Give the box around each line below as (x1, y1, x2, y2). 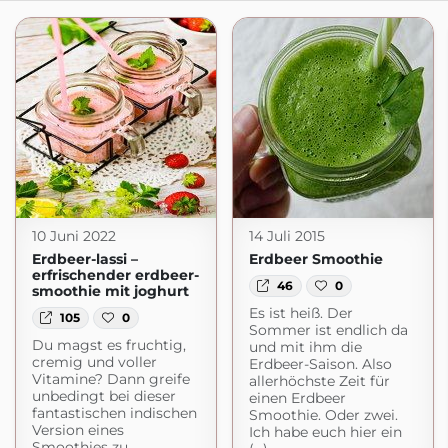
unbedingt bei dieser (31, 387, 176, 406)
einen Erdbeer (248, 389, 346, 408)
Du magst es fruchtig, (31, 336, 186, 355)
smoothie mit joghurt (31, 282, 189, 300)
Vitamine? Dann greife (31, 370, 190, 389)
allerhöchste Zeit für (248, 372, 390, 391)
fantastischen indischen (31, 404, 197, 423)
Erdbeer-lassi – (31, 250, 138, 268)
